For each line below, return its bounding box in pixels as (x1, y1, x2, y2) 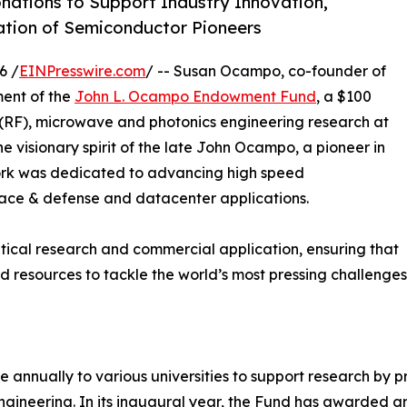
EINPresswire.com (19, 61, 145, 80)
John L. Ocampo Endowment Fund (74, 86, 316, 105)
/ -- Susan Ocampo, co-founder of (145, 61, 386, 80)
